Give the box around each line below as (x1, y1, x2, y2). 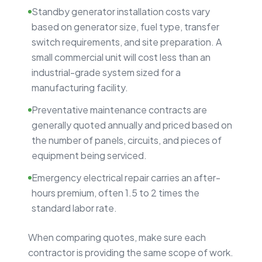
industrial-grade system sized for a (32, 65, 181, 78)
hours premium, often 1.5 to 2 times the (32, 186, 199, 199)
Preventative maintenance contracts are (32, 103, 207, 116)
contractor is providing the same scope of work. (28, 246, 233, 258)
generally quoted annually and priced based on (32, 118, 232, 131)
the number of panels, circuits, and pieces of (32, 133, 222, 146)
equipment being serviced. (32, 149, 147, 161)
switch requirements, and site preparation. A (32, 35, 222, 48)
